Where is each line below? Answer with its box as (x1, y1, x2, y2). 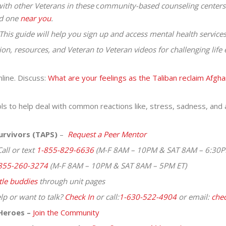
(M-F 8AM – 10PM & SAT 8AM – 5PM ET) (47, 160, 187, 171)
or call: (93, 191, 119, 202)
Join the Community (32, 207, 99, 217)
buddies (7, 176, 37, 186)
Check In (64, 191, 94, 202)
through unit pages (37, 176, 105, 186)
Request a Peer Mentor (67, 129, 146, 139)
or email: (176, 191, 211, 202)
